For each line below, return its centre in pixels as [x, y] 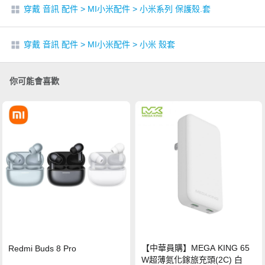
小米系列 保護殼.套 [175, 9]
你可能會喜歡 [34, 81]
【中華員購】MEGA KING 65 [196, 248]
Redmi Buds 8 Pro [43, 249]
